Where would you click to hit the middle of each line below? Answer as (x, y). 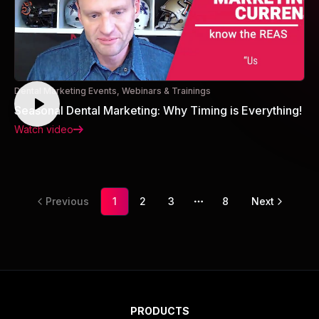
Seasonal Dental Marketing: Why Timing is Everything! (158, 110)
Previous (67, 201)
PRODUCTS (159, 311)
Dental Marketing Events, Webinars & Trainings (113, 90)
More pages (230, 209)
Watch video (44, 129)
